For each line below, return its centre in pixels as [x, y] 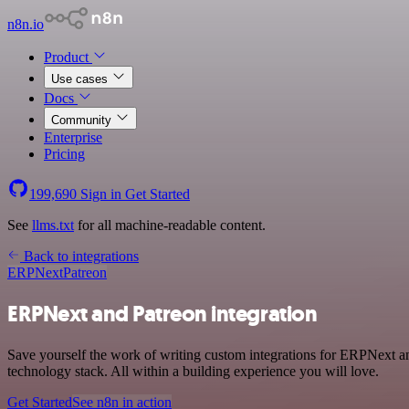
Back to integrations [79, 256]
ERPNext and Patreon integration [163, 314]
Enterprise [73, 137]
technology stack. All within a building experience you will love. [193, 371]
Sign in [101, 194]
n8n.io [26, 24]
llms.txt [53, 225]
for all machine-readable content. [170, 225]
